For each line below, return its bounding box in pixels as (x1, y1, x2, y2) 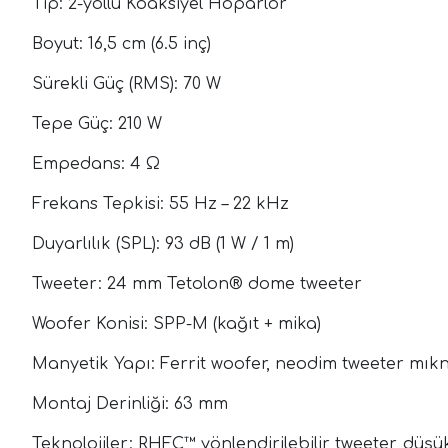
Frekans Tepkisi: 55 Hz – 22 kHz (32, 195, 289, 214)
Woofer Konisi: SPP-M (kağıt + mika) (32, 315, 321, 334)
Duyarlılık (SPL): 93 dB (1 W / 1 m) (32, 235, 294, 254)
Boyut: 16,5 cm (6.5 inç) (32, 35, 211, 54)
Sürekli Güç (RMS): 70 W (32, 75, 221, 94)
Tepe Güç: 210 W (32, 115, 162, 134)
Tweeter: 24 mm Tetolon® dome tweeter (32, 275, 362, 294)
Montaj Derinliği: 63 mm (32, 395, 228, 414)
